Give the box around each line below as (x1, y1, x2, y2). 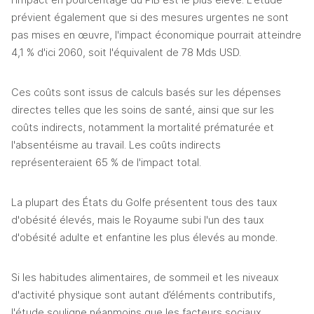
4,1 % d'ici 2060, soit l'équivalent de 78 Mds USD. (11, 46, 241, 60)
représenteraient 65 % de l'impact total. (11, 156, 201, 170)
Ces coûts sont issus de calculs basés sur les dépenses (11, 86, 281, 100)
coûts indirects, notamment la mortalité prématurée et (11, 121, 274, 135)
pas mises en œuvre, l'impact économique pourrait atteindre (11, 29, 301, 42)
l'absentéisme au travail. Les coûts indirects (11, 139, 221, 152)
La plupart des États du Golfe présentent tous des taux (11, 196, 278, 210)
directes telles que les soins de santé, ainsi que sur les (11, 104, 274, 117)
